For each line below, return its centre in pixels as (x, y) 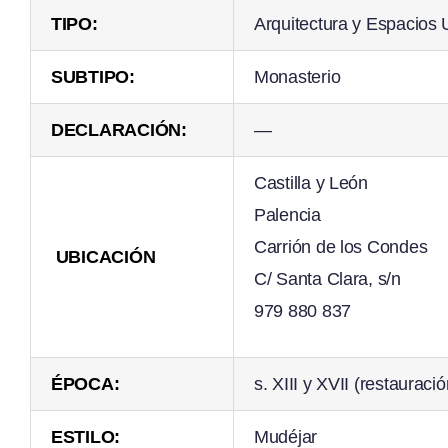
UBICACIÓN (105, 257)
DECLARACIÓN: (118, 130)
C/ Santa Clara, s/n (327, 279)
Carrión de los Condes (340, 247)
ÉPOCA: (85, 384)
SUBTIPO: (92, 77)
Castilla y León (310, 183)
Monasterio (297, 77)
